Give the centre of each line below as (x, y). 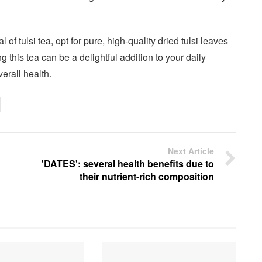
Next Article (191, 151)
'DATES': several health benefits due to (128, 163)
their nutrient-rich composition (147, 176)
